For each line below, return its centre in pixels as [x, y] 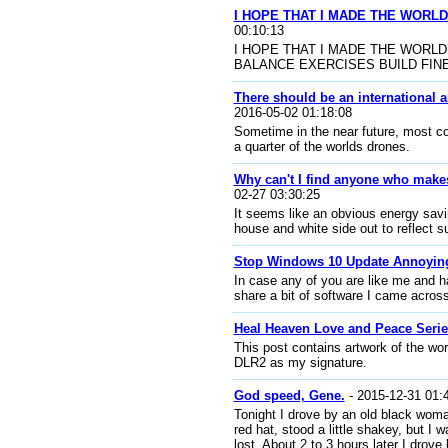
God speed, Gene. [289, 395]
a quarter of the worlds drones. [321, 146]
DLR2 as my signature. [300, 362]
